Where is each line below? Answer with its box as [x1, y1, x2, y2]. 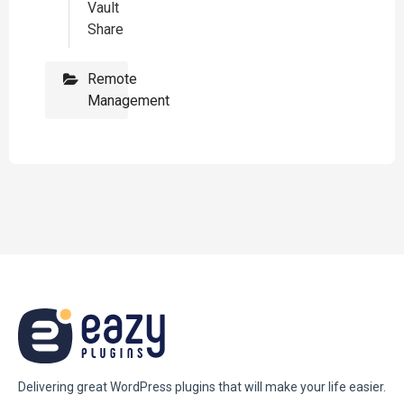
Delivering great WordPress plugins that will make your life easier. [18, 379, 386, 394]
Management [87, 92, 170, 109]
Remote [87, 70, 137, 87]
